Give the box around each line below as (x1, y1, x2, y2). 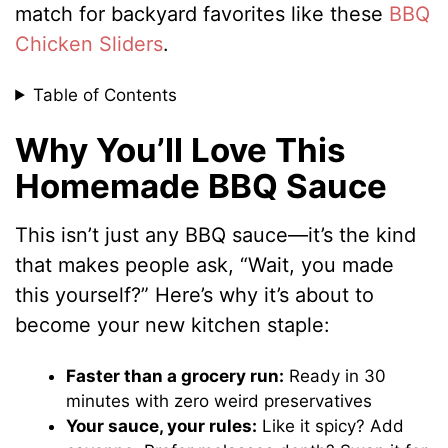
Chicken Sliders (15, 31, 164, 56)
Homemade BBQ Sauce (15, 165, 388, 206)
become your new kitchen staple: (15, 313, 331, 338)
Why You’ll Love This (15, 129, 347, 170)
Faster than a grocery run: (66, 366, 285, 387)
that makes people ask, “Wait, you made (15, 253, 395, 278)
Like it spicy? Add (257, 416, 405, 437)
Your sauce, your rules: (66, 416, 258, 437)
